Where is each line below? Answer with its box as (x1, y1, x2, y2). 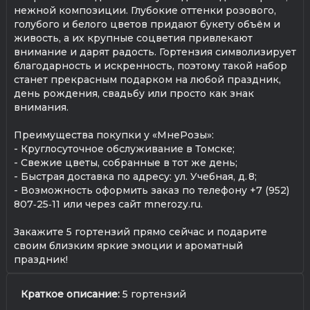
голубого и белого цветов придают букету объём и (14, 17, 280, 30)
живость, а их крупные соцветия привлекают (14, 31, 253, 44)
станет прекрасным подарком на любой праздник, (14, 73, 281, 86)
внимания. (14, 100, 69, 113)
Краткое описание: (21, 287, 120, 300)
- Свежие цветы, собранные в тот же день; (14, 156, 237, 169)
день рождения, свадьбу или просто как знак (14, 86, 254, 100)
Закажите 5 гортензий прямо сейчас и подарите (14, 225, 267, 238)
